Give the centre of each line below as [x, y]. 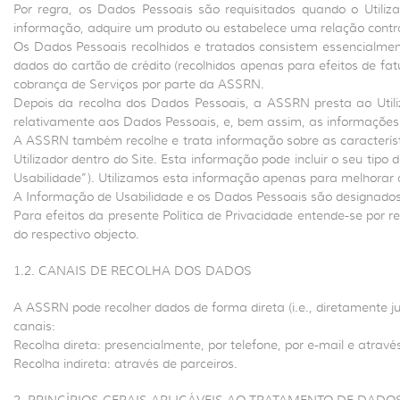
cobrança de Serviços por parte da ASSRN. [139, 84]
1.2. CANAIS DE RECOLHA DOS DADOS [133, 271]
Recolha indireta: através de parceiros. [125, 363]
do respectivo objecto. [76, 234]
